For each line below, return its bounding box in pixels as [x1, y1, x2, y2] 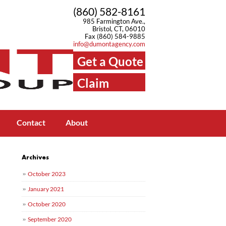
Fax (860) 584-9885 [85, 32, 145, 40]
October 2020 [28, 200, 66, 208]
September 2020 [28, 215, 72, 223]
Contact [17, 118, 45, 127]
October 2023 [28, 170, 66, 178]
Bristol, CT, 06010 [92, 25, 145, 33]
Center [77, 95, 115, 110]
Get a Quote [77, 54, 143, 69]
